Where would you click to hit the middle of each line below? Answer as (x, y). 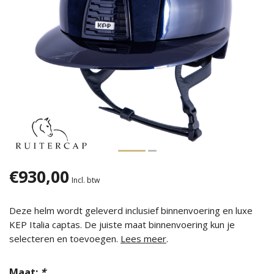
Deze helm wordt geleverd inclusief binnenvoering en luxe (131, 210)
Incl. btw (86, 180)
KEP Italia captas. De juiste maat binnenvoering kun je (122, 224)
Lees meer (143, 239)
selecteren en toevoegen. (65, 239)
